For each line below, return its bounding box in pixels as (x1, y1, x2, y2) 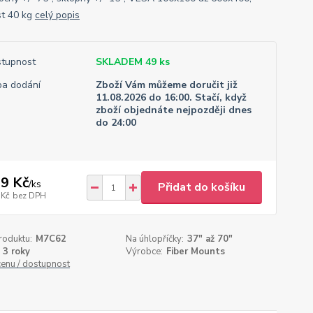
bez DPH (12, 189, 46, 201)
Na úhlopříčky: (126, 233, 184, 245)
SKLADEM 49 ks (95, 55, 170, 68)
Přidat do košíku (157, 180, 245, 195)
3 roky (2, 245, 30, 258)
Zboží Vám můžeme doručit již (95, 78, 238, 92)
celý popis (34, 8, 80, 22)
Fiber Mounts (166, 245, 226, 258)
